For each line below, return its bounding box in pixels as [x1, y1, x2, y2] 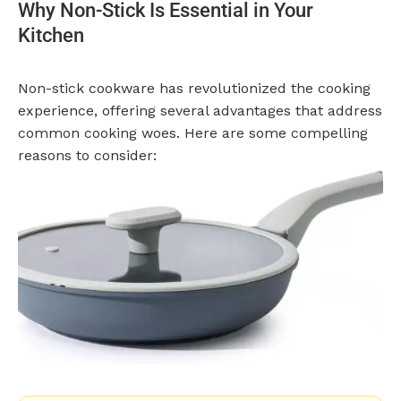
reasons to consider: [18, 147, 157, 165]
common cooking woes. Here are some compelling [18, 124, 368, 142]
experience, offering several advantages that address [18, 102, 382, 120]
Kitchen [18, 24, 84, 47]
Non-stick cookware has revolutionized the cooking [18, 80, 371, 98]
